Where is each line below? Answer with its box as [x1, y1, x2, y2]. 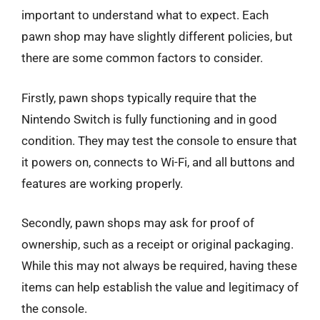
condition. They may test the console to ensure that [21, 133, 297, 148]
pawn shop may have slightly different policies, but [21, 29, 293, 44]
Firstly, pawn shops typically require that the [21, 90, 256, 105]
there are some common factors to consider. [21, 51, 263, 65]
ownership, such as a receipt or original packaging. [21, 237, 294, 251]
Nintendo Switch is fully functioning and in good [21, 111, 277, 126]
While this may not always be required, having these [21, 259, 297, 273]
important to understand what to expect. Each [21, 8, 269, 22]
